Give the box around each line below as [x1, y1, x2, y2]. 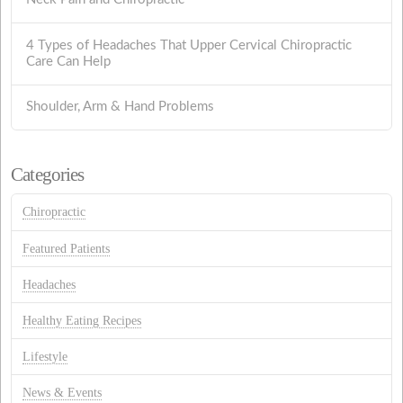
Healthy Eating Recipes [22, 314, 142, 327]
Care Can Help [26, 54, 112, 68]
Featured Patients [22, 241, 111, 255]
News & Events [22, 386, 103, 400]
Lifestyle [22, 350, 68, 364]
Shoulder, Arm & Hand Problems [26, 100, 215, 114]
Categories [11, 163, 85, 185]
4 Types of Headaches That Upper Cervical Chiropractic [26, 38, 353, 52]
